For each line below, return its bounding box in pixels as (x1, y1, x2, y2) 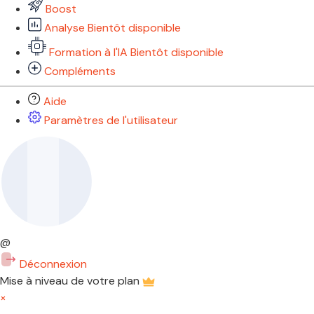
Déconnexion (17, 256, 87, 271)
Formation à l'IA (46, 44, 130, 60)
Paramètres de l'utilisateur (41, 112, 178, 128)
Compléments (41, 63, 116, 78)
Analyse (41, 20, 88, 35)
